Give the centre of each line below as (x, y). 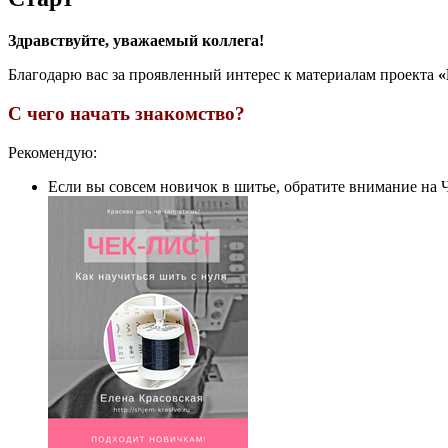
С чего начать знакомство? (126, 113)
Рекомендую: (52, 152)
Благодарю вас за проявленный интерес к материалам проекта (223, 75)
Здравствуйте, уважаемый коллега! (136, 41)
